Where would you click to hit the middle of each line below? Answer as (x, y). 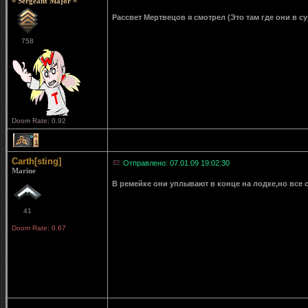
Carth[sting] (36, 161)
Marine (24, 170)
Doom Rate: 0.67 (39, 228)
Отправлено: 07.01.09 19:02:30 (176, 163)
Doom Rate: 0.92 (39, 121)
